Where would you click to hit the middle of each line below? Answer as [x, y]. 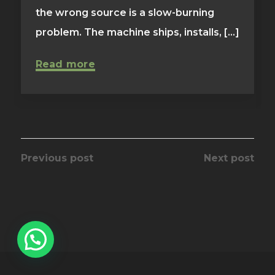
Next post [229, 158]
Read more [65, 64]
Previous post [57, 158]
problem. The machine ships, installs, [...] [137, 33]
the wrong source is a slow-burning [125, 13]
